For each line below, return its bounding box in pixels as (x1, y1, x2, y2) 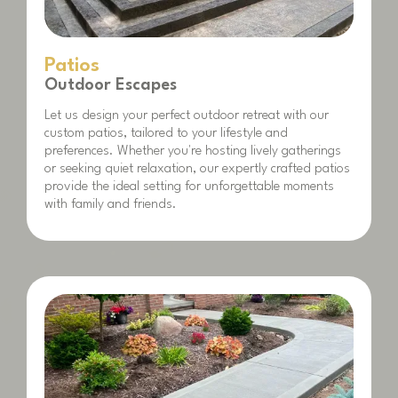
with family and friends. (44, 197, 177, 211)
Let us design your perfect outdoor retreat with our (44, 108, 329, 123)
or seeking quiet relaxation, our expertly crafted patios (44, 162, 350, 176)
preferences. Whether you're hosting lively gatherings (44, 144, 341, 158)
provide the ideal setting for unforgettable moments (44, 179, 334, 194)
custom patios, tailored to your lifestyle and (44, 126, 288, 140)
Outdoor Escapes (44, 76, 177, 93)
